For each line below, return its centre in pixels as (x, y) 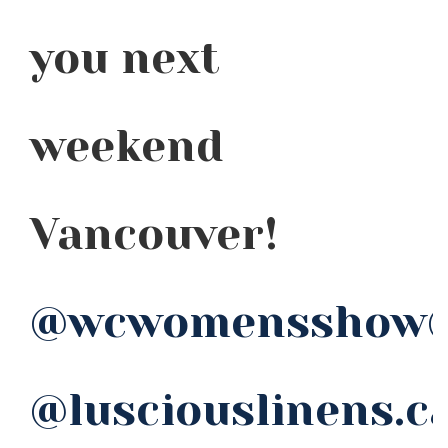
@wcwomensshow (228, 322)
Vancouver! (154, 234)
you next (125, 58)
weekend (127, 146)
